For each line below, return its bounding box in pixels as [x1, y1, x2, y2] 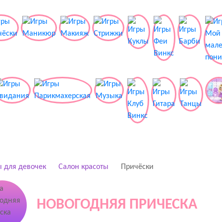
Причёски [120, 163, 154, 171]
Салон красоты [58, 163, 109, 171]
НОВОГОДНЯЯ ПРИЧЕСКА [36, 197, 197, 213]
